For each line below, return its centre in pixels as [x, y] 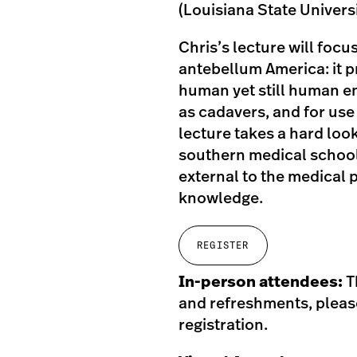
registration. [223, 325]
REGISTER [223, 245]
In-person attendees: [262, 282]
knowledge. [221, 198]
